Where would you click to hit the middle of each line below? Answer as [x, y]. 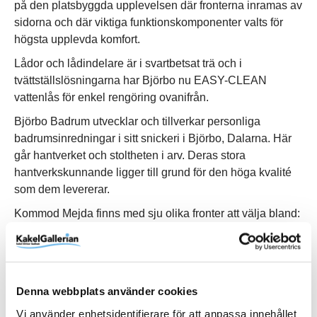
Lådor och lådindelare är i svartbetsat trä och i [128, 63]
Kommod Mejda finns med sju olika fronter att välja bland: [157, 213]
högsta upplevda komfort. [77, 39]
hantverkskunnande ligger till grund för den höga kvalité [153, 172]
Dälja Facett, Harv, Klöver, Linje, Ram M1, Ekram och [147, 230]
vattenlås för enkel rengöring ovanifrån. [111, 97]
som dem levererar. [62, 189]
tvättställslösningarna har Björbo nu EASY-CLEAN [140, 80]
